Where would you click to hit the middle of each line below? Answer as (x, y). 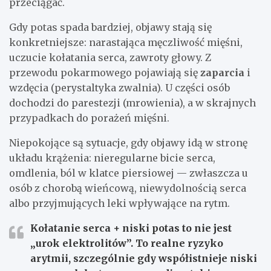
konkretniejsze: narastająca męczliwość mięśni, (126, 43)
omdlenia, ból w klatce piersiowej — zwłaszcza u (129, 173)
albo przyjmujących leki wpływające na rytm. (119, 204)
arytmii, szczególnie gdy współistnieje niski (144, 259)
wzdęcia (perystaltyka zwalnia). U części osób (119, 88)
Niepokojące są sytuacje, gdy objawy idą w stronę (128, 143)
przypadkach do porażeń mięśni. (89, 118)
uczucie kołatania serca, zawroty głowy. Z (110, 58)
